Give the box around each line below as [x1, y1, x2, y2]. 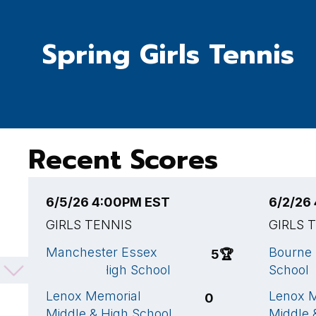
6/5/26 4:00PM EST [46, 195, 170, 209]
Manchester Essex [46, 245, 157, 260]
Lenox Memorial [46, 288, 141, 303]
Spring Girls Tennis [42, 35, 294, 75]
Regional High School [46, 262, 171, 277]
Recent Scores [28, 140, 218, 180]
